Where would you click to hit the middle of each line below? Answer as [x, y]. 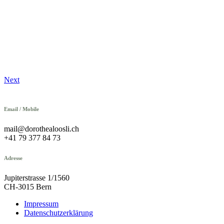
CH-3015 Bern [28, 187]
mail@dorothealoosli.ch [41, 129]
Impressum [41, 204]
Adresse [13, 158]
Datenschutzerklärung [58, 213]
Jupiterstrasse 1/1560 [37, 178]
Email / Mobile [21, 109]
